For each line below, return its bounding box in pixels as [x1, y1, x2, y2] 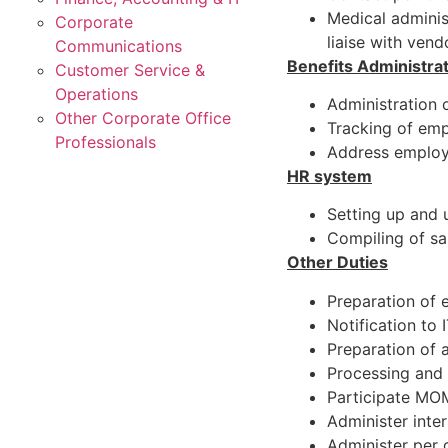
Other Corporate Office [55, 108, 231, 128]
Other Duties [286, 252, 388, 273]
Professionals [55, 132, 156, 152]
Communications [55, 36, 182, 56]
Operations [55, 84, 138, 104]
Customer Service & [55, 60, 205, 80]
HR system [286, 165, 372, 186]
